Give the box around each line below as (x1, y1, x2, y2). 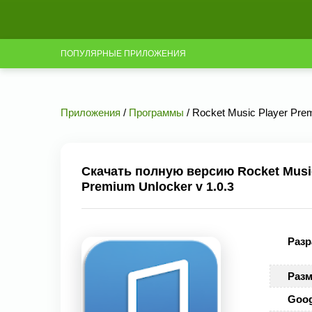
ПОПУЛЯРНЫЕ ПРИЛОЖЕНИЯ (61, 49, 186, 58)
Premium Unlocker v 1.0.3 (81, 180, 234, 194)
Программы (129, 107, 184, 118)
